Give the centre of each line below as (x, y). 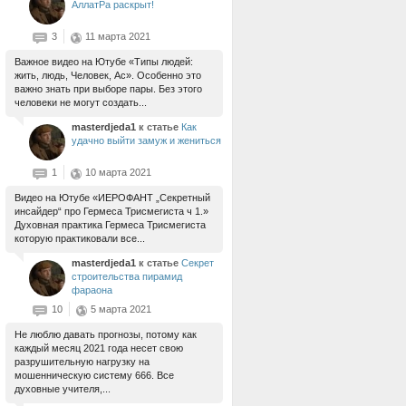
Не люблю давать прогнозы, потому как (106, 334)
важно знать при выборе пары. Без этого (108, 89)
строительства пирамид (127, 276)
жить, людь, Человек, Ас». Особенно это (108, 75)
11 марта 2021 (118, 36)
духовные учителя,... (63, 389)
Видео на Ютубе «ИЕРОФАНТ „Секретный (112, 198)
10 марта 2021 (118, 172)
